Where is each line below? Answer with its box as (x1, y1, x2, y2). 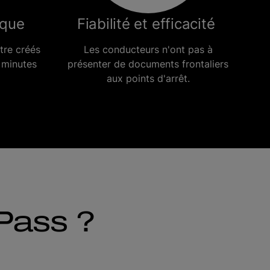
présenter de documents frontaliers (67, 58, 228, 70)
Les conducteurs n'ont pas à (83, 43, 213, 55)
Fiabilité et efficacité (77, 15, 219, 33)
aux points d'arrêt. (106, 72, 190, 84)
